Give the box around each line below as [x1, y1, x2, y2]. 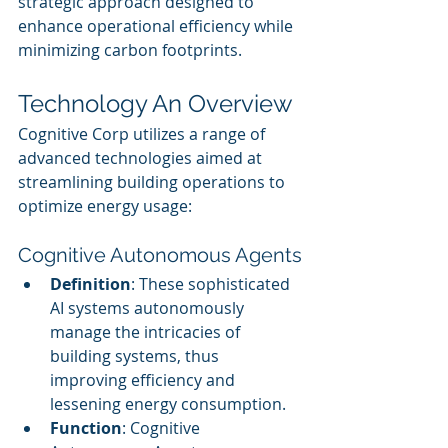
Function [50, 417, 122, 439]
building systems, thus [50, 345, 223, 367]
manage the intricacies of [50, 321, 244, 343]
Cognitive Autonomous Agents [18, 243, 302, 267]
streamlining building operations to [18, 171, 289, 193]
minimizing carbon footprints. [18, 39, 242, 61]
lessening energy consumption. [50, 393, 286, 415]
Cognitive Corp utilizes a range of [18, 123, 269, 145]
